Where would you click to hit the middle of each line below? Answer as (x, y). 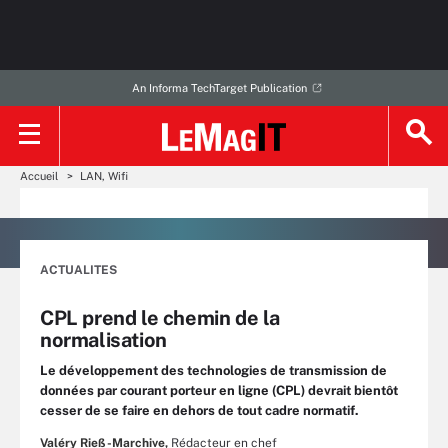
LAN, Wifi (104, 176)
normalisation (103, 340)
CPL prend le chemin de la (160, 318)
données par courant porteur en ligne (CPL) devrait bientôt (219, 390)
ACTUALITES (78, 270)
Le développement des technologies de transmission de (213, 370)
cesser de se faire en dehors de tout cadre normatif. (199, 410)
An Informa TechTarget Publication (219, 88)
